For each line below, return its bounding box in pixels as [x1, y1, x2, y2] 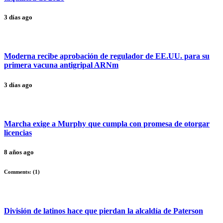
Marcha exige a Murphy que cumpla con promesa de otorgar [4, 119, 210, 128]
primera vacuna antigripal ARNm [4, 61, 118, 70]
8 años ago [4, 148, 34, 156]
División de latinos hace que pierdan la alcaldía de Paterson [4, 207, 203, 216]
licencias [4, 128, 32, 137]
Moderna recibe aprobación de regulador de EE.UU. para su [4, 52, 210, 61]
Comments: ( [4, 169, 35, 175]
